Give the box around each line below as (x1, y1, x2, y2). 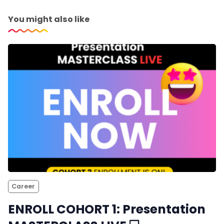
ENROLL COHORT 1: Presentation (8, 200, 205, 218)
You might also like (8, 13, 89, 25)
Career (11, 181, 35, 190)
